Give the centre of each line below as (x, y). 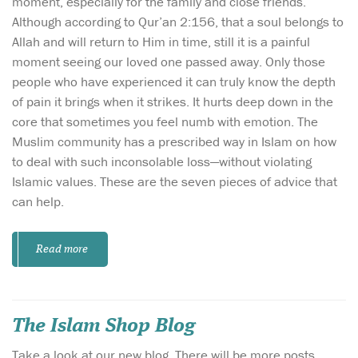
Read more (62, 249)
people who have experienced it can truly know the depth (174, 81)
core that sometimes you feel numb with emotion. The (165, 121)
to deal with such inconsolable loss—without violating (162, 161)
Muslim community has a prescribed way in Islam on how (174, 141)
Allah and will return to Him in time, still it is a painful (161, 41)
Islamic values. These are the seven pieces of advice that (175, 181)
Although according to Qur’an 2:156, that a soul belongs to (178, 21)
